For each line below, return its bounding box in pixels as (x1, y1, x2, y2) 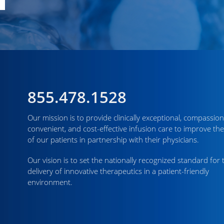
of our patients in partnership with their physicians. (27, 134, 199, 145)
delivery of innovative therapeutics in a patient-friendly (27, 166, 209, 176)
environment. (27, 177, 72, 187)
